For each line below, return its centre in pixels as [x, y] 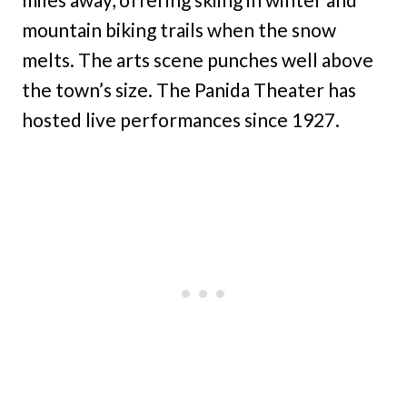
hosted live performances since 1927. [181, 120]
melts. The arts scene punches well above [198, 60]
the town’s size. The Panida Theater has [189, 90]
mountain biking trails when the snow [179, 30]
